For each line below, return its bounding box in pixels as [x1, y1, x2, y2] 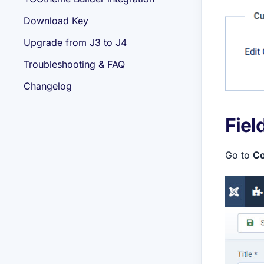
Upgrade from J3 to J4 [24, 37, 127, 48]
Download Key [24, 15, 88, 27]
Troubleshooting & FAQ [24, 58, 125, 70]
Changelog [24, 80, 72, 92]
